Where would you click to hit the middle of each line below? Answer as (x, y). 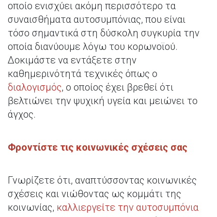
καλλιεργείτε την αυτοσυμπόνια (128, 207)
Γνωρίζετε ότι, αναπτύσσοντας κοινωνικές (102, 180)
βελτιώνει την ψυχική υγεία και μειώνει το (103, 101)
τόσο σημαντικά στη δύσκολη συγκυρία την (104, 33)
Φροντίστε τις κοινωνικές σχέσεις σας (98, 147)
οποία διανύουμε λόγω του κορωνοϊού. (93, 46)
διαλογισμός (35, 87)
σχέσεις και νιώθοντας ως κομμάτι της (94, 194)
